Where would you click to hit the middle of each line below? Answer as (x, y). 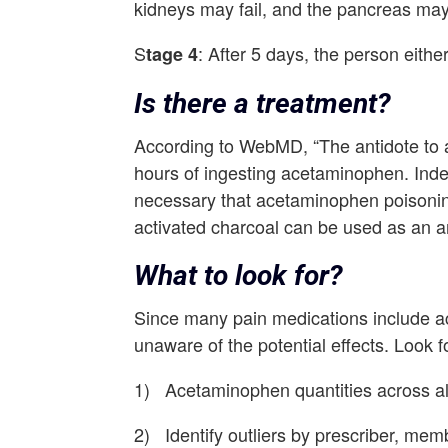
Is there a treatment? (263, 103)
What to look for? (239, 275)
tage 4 (172, 54)
